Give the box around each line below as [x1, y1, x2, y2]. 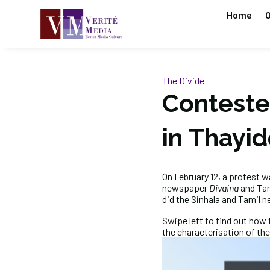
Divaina [209, 181, 240, 193]
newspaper [162, 181, 209, 193]
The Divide [162, 74, 204, 86]
